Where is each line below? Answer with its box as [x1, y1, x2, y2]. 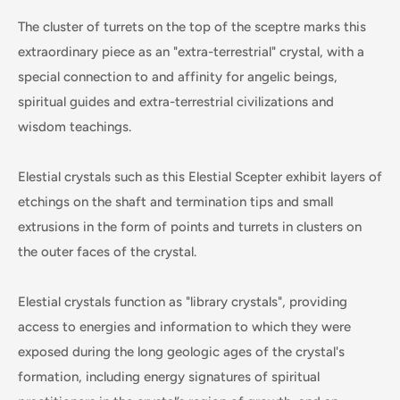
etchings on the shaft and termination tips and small [18, 193, 333, 210]
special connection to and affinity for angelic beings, [18, 68, 337, 85]
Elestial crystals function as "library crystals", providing [18, 293, 347, 310]
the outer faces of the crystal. [18, 243, 196, 260]
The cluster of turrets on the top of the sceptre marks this [18, 18, 366, 35]
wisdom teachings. [18, 118, 131, 135]
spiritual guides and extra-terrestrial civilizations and [18, 93, 334, 110]
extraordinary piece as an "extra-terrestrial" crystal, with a [18, 43, 364, 60]
